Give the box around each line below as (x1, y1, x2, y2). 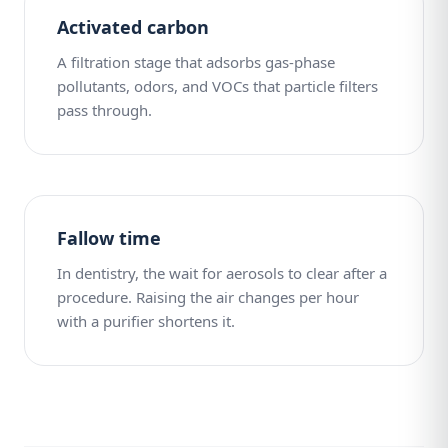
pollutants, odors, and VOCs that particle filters (57, 76, 378, 96)
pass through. (57, 100, 152, 120)
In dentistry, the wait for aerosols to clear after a (57, 263, 387, 283)
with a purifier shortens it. (57, 311, 235, 331)
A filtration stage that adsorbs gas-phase (57, 52, 335, 72)
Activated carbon (57, 15, 209, 39)
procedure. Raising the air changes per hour (57, 287, 359, 307)
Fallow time (57, 226, 161, 250)
